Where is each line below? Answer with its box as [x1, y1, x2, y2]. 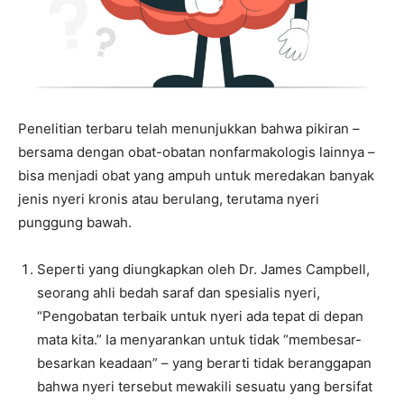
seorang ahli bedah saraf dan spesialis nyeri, [37, 283, 320, 301]
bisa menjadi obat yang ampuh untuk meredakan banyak [18, 166, 374, 184]
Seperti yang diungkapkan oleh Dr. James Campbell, [37, 260, 370, 278]
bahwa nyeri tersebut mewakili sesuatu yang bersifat [37, 377, 372, 395]
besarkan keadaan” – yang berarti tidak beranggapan [37, 353, 372, 372]
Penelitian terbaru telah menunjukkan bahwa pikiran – [18, 119, 360, 137]
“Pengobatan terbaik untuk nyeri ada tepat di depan [37, 307, 363, 325]
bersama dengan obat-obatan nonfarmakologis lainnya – [18, 142, 375, 161]
